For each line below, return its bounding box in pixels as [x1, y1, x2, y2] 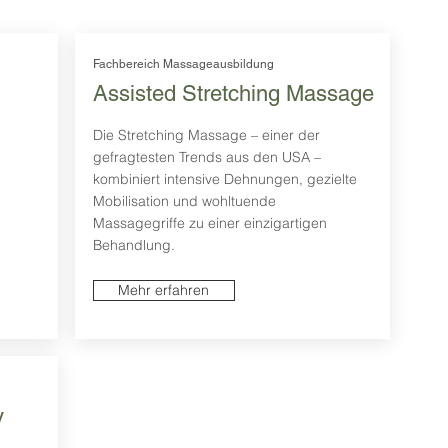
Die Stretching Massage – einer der [92, 126, 320, 145]
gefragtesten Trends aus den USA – [92, 148, 321, 167]
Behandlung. [92, 236, 175, 255]
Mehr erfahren [118, 281, 209, 300]
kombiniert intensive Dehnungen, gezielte [92, 170, 357, 189]
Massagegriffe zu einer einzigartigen [92, 214, 327, 233]
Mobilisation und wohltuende [92, 192, 276, 211]
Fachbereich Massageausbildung [92, 57, 274, 72]
